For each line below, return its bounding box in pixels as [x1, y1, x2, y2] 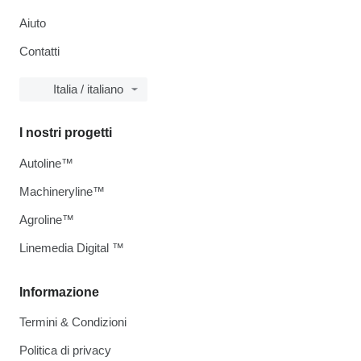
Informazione [19, 285, 99, 299]
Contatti [19, 44, 60, 58]
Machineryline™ [19, 185, 105, 198]
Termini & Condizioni [19, 315, 127, 329]
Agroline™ [19, 213, 74, 226]
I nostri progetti [19, 126, 112, 139]
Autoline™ [19, 156, 73, 170]
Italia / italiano [53, 82, 123, 96]
